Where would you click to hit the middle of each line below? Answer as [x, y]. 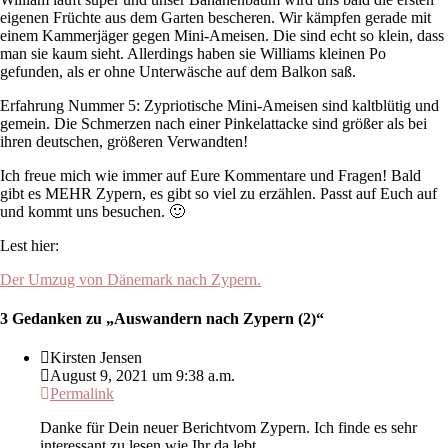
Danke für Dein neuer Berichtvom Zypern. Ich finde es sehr [228, 428]
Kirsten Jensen [96, 358]
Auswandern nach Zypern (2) [215, 319]
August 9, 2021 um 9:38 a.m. [142, 376]
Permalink [82, 394]
